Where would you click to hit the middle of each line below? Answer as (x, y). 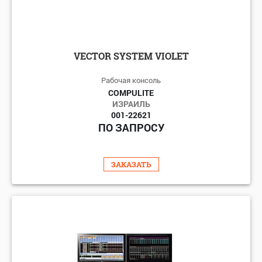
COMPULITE (131, 92)
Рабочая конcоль (131, 80)
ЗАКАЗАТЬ (131, 164)
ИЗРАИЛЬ (131, 104)
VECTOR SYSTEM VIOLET (131, 56)
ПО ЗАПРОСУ (131, 127)
